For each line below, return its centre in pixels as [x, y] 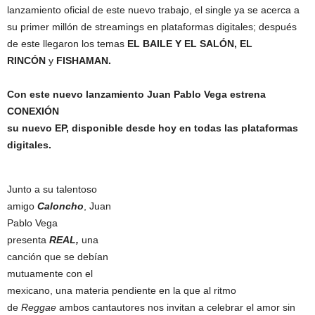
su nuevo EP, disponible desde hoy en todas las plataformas [153, 128]
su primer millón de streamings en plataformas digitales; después [152, 27]
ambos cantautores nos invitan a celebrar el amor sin [176, 307]
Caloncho [60, 206]
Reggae [39, 307]
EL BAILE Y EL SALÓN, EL [190, 44]
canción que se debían [58, 257]
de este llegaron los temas [67, 44]
